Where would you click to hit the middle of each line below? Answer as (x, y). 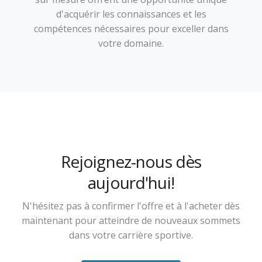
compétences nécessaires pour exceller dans (131, 29)
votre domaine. (131, 44)
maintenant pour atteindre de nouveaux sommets (131, 221)
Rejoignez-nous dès (131, 162)
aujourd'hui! (131, 183)
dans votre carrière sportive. (131, 235)
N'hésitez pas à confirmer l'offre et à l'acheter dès (131, 206)
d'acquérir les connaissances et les (131, 14)
